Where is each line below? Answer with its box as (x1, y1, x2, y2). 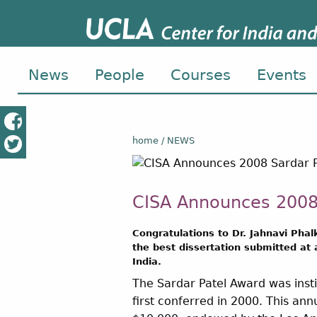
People (94, 66, 144, 83)
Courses (170, 66, 231, 83)
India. (132, 256, 161, 267)
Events (256, 66, 306, 83)
